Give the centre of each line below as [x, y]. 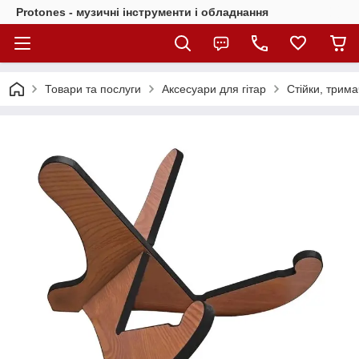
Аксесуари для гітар [214, 89]
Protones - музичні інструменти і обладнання [142, 12]
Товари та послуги [93, 89]
